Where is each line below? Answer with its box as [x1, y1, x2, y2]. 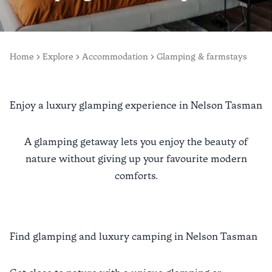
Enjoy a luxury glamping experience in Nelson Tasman [10, 100, 262, 111]
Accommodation [82, 52, 148, 62]
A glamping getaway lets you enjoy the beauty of [24, 136, 248, 148]
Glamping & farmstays [157, 52, 247, 62]
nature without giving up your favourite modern [25, 153, 247, 165]
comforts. [114, 170, 158, 182]
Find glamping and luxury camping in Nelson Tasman [10, 231, 257, 242]
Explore [42, 52, 73, 62]
